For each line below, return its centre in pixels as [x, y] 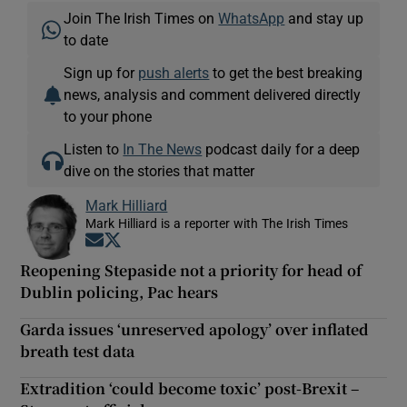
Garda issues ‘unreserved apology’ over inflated [195, 329]
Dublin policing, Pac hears [119, 292]
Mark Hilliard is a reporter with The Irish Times [217, 223]
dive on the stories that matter [159, 170]
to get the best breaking [286, 72]
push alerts [174, 72]
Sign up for [101, 72]
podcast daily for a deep [281, 149]
